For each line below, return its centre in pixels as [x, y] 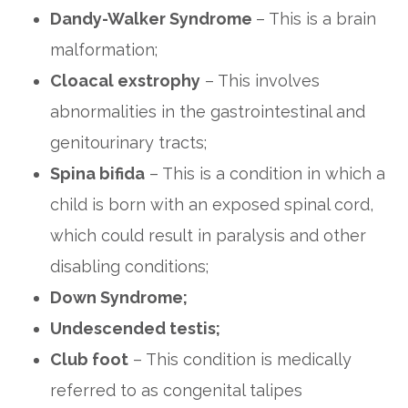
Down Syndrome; [119, 297]
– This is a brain [316, 19]
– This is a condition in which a [265, 173]
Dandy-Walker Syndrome [153, 19]
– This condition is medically [240, 359]
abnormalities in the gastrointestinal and [208, 112]
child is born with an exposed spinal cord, [212, 204]
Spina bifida [97, 173]
